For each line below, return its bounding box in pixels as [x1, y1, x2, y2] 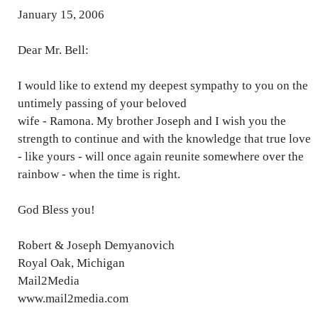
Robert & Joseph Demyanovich [18, 238, 175, 252]
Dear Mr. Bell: [18, 43, 89, 57]
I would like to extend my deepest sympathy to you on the [18, 79, 308, 92]
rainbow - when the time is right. [18, 168, 180, 181]
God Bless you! [18, 203, 95, 216]
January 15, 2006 [18, 8, 104, 21]
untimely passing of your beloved [18, 97, 187, 110]
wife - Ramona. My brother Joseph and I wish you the [18, 114, 286, 128]
